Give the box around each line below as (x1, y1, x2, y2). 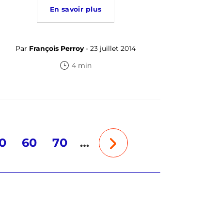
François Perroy (29, 44, 84, 53)
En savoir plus (49, 5, 102, 14)
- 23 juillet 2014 (84, 44, 136, 53)
